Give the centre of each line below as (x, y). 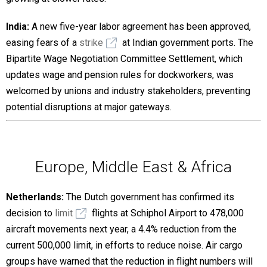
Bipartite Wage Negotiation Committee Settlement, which (124, 58)
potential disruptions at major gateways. (89, 107)
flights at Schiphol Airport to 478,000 (167, 213)
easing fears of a (43, 42)
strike (91, 42)
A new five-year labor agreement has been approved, (141, 26)
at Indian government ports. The (187, 42)
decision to (30, 213)
